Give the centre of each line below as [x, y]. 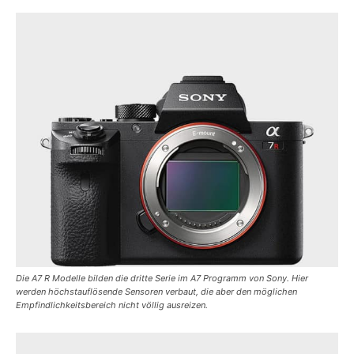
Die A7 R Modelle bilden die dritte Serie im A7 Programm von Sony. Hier [162, 279]
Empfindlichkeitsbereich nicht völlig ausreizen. [112, 305]
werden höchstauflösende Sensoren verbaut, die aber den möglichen [156, 292]
